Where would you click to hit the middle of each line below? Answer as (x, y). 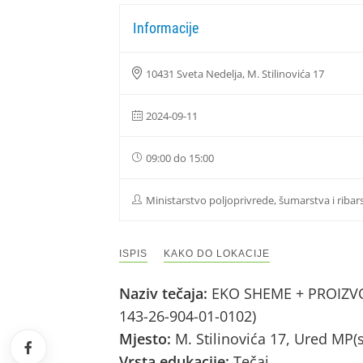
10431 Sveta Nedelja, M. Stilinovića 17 (235, 74)
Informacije (166, 28)
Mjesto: (147, 339)
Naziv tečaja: (165, 293)
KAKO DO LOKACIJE (217, 254)
